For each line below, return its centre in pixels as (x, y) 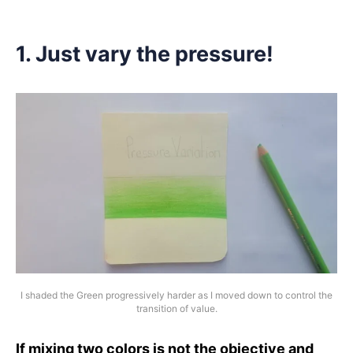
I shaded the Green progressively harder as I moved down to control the (176, 295)
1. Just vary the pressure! (145, 54)
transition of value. (176, 308)
